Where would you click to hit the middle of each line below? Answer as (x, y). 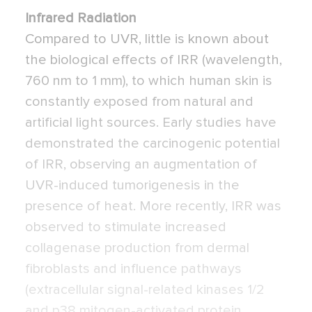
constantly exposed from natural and (139, 102)
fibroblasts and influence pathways (133, 269)
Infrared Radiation (81, 18)
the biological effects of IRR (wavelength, (154, 60)
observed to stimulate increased (126, 227)
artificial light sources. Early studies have (151, 123)
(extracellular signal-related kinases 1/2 (145, 290)
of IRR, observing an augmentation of (141, 165)
